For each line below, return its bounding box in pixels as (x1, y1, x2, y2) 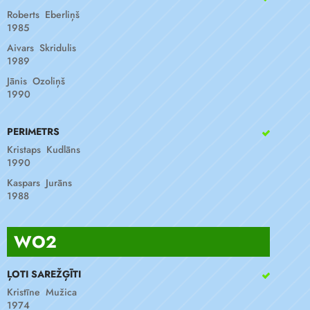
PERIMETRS (7, 125, 60, 138)
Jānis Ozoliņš (7, 74, 65, 88)
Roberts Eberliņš (7, 8, 80, 21)
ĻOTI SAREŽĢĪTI (7, 267, 81, 281)
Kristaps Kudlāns (7, 143, 80, 156)
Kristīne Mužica (7, 285, 77, 299)
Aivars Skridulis (7, 41, 76, 55)
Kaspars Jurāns (7, 176, 72, 190)
